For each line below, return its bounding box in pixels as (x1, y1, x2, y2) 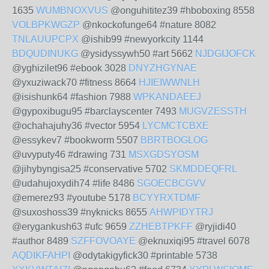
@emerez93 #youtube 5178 (12, 193, 133, 203)
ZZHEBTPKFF (129, 222, 193, 232)
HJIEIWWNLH (139, 77, 200, 88)
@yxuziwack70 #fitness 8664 (12, 77, 139, 88)
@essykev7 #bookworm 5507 (12, 135, 141, 145)
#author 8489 (12, 236, 71, 246)
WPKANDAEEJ (133, 92, 201, 102)
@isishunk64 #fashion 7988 (12, 92, 133, 102)
